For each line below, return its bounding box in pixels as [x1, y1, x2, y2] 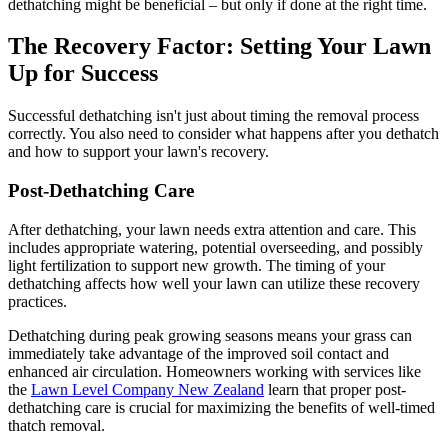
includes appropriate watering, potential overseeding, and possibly [8, 238, 423, 256]
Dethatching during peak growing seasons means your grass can [8, 326, 412, 344]
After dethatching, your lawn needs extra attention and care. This [8, 220, 416, 238]
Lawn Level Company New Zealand [31, 380, 264, 398]
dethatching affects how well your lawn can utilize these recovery [8, 274, 420, 292]
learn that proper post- [264, 380, 406, 398]
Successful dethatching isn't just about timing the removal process [8, 107, 419, 125]
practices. [8, 292, 67, 310]
